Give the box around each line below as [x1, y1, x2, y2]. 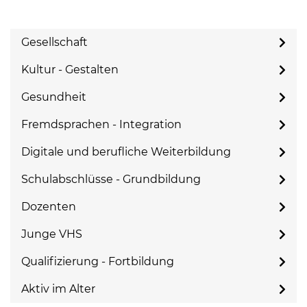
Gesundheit [21, 90, 86, 103]
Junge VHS [21, 228, 82, 241]
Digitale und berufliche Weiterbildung [21, 145, 231, 158]
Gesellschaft [21, 36, 88, 49]
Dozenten [21, 200, 76, 213]
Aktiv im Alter [21, 282, 95, 295]
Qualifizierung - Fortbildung [21, 255, 174, 268]
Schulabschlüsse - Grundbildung [21, 173, 201, 186]
